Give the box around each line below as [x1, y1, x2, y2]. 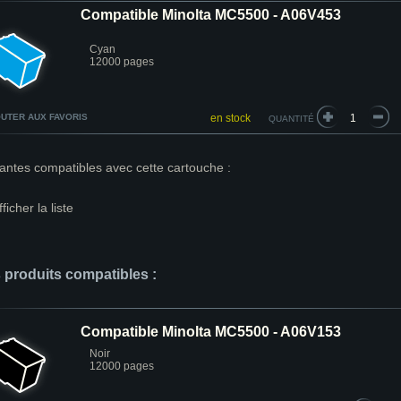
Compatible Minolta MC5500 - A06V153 [81, 324, 341, 339]
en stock [210, 112, 251, 124]
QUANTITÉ [269, 114, 314, 124]
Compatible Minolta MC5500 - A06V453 [81, 7, 341, 22]
